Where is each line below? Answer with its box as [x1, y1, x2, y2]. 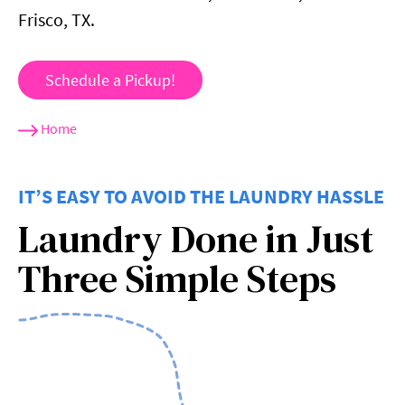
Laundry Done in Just [18, 212, 373, 266]
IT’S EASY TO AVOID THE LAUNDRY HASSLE [18, 184, 384, 210]
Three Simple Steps [18, 252, 336, 306]
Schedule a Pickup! [45, 70, 175, 91]
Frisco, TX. [18, 8, 95, 32]
